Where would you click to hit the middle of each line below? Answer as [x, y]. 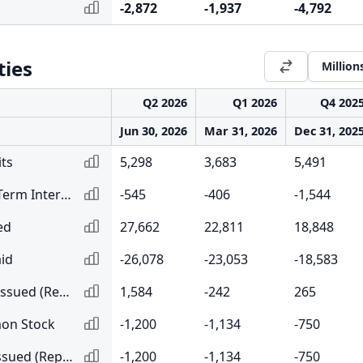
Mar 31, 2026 [241, 131]
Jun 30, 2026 [154, 131]
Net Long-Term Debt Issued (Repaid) [64, 291]
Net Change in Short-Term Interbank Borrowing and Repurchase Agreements [66, 194]
